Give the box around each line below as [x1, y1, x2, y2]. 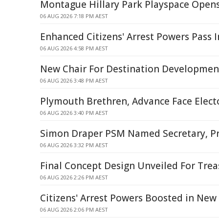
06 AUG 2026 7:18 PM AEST [40, 12, 108, 20]
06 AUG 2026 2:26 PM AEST [40, 174, 108, 181]
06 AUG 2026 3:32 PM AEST [40, 141, 108, 149]
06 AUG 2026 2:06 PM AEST [40, 206, 108, 213]
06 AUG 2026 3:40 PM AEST [40, 109, 108, 116]
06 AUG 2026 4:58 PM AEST [40, 44, 108, 52]
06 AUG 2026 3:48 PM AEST [40, 77, 108, 84]
